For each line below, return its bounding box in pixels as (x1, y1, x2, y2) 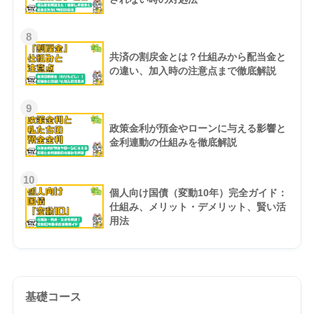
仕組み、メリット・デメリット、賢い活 (109, 200, 286, 212)
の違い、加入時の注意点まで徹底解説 (109, 64, 276, 76)
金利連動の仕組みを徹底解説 (109, 136, 237, 148)
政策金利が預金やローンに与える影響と (109, 122, 286, 134)
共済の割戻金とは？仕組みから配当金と (109, 50, 286, 62)
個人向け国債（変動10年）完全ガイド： (109, 186, 287, 198)
